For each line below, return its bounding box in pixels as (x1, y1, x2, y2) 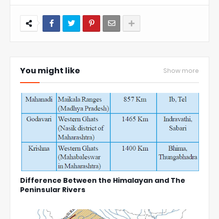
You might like (20, 65, 80, 77)
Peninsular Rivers (20, 185, 86, 195)
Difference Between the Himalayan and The (20, 175, 185, 186)
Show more (163, 66, 199, 75)
